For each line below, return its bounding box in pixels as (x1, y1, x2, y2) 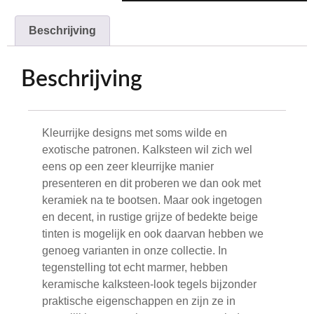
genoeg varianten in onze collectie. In (42, 244, 227, 257)
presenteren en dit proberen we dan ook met (42, 177, 261, 189)
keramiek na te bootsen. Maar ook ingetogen (42, 193, 262, 206)
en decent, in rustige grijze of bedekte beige (42, 210, 258, 223)
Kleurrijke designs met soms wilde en (42, 126, 227, 139)
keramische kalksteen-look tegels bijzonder (42, 278, 257, 290)
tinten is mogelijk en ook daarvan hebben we (42, 227, 264, 240)
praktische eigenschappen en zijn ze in (42, 294, 235, 307)
